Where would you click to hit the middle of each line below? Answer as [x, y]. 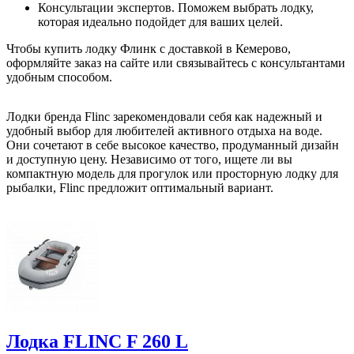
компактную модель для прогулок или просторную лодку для [172, 174]
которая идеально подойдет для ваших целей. [160, 22]
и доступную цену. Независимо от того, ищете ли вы [149, 160]
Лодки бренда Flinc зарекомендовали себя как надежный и [164, 117]
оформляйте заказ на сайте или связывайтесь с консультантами [176, 63]
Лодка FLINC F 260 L [97, 342]
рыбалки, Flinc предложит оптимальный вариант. [140, 188]
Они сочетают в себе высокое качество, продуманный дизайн [173, 145]
